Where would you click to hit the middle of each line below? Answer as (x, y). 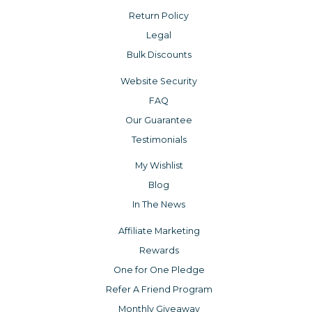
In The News (159, 205)
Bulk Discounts (159, 54)
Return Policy (159, 15)
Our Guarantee (159, 120)
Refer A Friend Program (159, 290)
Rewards (159, 251)
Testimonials (159, 139)
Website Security (159, 81)
